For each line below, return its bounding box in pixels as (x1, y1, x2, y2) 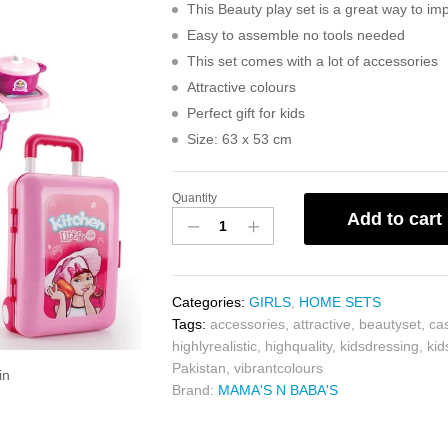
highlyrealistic (172, 338, 258, 354)
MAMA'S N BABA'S (218, 382, 339, 398)
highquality (265, 338, 333, 354)
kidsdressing (340, 338, 420, 354)
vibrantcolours (234, 360, 324, 376)
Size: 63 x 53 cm (187, 131, 293, 147)
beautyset (359, 316, 422, 332)
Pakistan (172, 360, 227, 376)
